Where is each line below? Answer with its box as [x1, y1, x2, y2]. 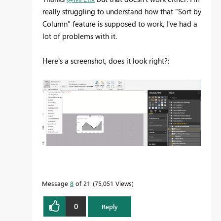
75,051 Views [95, 179, 132, 187]
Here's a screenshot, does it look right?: [42, 55, 169, 66]
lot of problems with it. [42, 31, 117, 41]
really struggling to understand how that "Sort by [42, 6, 201, 16]
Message [42, 179, 70, 187]
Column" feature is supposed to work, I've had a [42, 18, 197, 29]
